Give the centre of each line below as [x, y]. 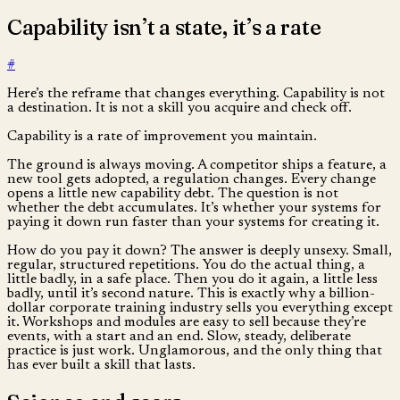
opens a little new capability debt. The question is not [173, 193]
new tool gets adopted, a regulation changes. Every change [192, 179]
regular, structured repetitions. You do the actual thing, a [186, 265]
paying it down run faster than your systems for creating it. [193, 222]
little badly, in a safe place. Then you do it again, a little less [192, 279]
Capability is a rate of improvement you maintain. [162, 136]
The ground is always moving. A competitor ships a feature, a [197, 165]
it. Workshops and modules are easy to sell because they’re [187, 322]
